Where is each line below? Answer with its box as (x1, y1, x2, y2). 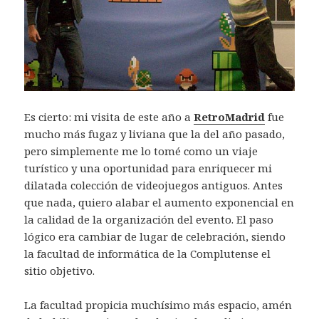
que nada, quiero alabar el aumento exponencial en (24, 194, 295, 209)
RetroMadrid (194, 109, 266, 124)
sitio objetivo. (24, 263, 95, 278)
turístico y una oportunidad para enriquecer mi (24, 160, 273, 175)
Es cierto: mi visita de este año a (24, 109, 194, 124)
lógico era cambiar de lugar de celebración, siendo (24, 229, 286, 244)
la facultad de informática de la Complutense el (24, 246, 271, 261)
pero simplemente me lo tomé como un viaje (24, 143, 258, 158)
